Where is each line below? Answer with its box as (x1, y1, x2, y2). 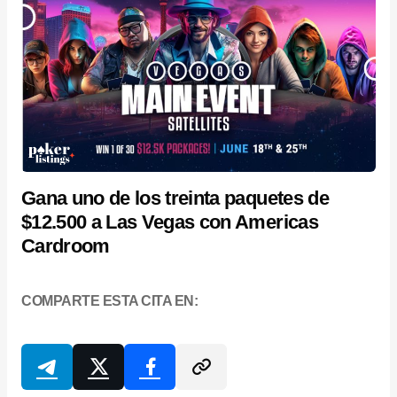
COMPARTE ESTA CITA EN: (21, 293, 198, 309)
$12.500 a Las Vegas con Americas (21, 211, 318, 234)
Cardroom (21, 235, 110, 258)
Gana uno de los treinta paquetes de (21, 187, 329, 210)
